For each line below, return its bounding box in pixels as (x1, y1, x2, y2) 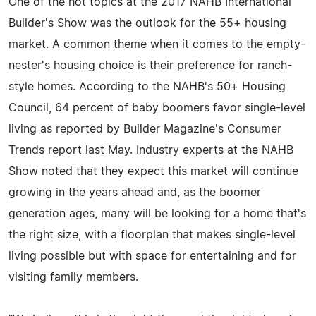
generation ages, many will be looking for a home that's (8, 207, 306, 219)
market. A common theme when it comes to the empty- (8, 38, 305, 50)
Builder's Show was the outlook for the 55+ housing (8, 17, 286, 29)
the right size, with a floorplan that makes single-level (8, 229, 296, 241)
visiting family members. (8, 271, 138, 283)
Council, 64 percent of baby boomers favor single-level (8, 102, 305, 114)
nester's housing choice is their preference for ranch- (8, 59, 292, 71)
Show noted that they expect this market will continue (8, 165, 298, 177)
